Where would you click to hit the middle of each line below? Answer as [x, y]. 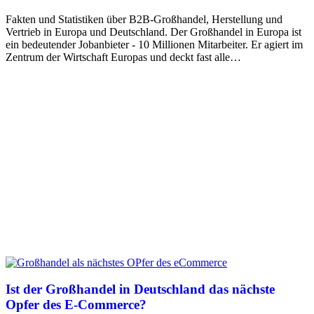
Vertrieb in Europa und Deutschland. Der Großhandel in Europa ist [153, 32]
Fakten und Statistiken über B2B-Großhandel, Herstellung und [144, 19]
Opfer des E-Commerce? [76, 305]
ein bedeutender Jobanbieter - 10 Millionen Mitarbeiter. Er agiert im [154, 44]
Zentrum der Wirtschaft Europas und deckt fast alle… [123, 57]
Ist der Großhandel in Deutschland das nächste [140, 289]
